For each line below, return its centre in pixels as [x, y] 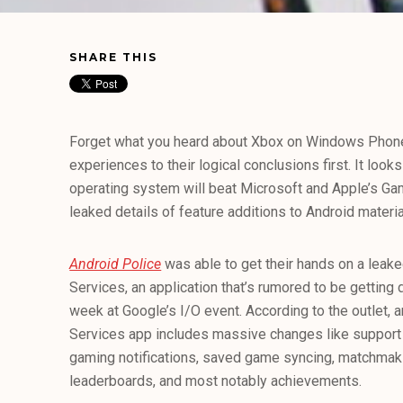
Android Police [116, 264]
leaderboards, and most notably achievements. [216, 381]
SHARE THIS [114, 57]
